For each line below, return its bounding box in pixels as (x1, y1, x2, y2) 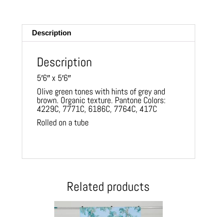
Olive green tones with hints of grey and (36, 86, 165, 97)
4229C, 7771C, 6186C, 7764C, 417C (36, 103, 157, 115)
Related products (67, 179, 150, 195)
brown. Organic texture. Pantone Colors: (36, 94, 166, 106)
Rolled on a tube (36, 117, 89, 128)
